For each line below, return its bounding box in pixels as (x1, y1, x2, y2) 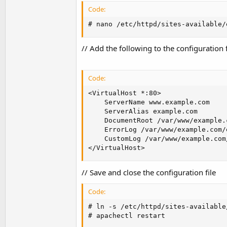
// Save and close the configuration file (82, 167, 216, 177)
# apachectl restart (88, 211, 165, 219)
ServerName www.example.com (88, 98, 210, 106)
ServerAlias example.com (88, 107, 198, 116)
